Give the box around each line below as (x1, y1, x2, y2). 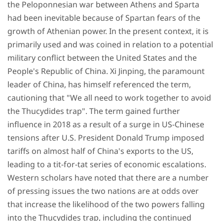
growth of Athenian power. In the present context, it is (7, 26, 209, 37)
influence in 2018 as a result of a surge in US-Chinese (7, 119, 204, 130)
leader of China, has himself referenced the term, (7, 79, 191, 90)
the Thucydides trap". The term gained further (7, 106, 180, 116)
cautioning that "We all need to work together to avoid (7, 92, 211, 103)
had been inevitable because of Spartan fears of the (7, 12, 200, 23)
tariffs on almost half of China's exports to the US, (7, 146, 193, 156)
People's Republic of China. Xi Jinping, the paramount (7, 66, 205, 76)
